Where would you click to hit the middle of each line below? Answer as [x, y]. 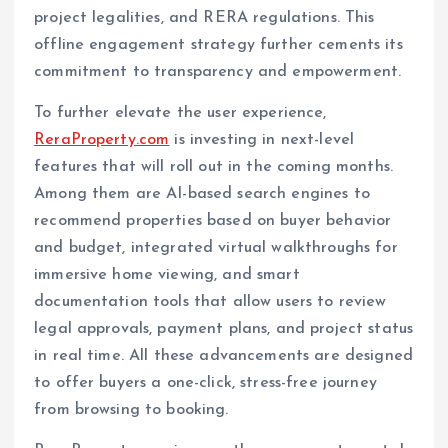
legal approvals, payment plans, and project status [224, 328]
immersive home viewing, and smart [167, 274]
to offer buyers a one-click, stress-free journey [205, 382]
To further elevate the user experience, [180, 112]
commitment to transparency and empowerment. [218, 71]
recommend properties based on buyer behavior [213, 220]
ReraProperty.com [102, 139]
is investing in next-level [262, 139]
